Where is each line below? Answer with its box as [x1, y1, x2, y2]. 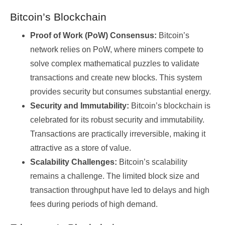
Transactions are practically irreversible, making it [30, 130, 205, 139]
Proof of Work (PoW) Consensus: [30, 31, 157, 40]
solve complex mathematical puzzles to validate [30, 59, 199, 68]
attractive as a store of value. [30, 144, 131, 153]
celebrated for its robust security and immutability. [30, 116, 204, 125]
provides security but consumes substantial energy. [30, 87, 211, 96]
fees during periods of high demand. [30, 200, 158, 209]
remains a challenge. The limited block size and [30, 172, 199, 181]
